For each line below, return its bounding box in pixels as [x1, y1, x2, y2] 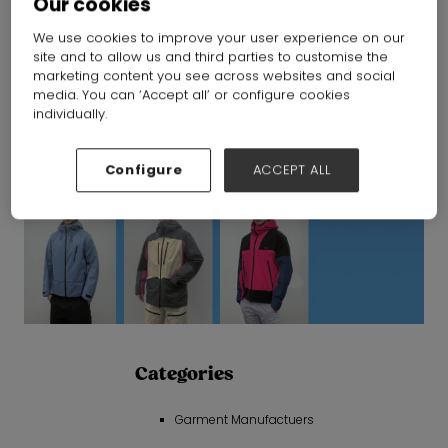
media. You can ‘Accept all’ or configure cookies [33, 85, 351, 105]
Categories [134, 362, 233, 386]
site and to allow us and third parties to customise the [33, 47, 389, 67]
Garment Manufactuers [174, 410, 314, 428]
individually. [33, 104, 108, 124]
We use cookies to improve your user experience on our [33, 28, 406, 48]
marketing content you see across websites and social [33, 66, 396, 86]
